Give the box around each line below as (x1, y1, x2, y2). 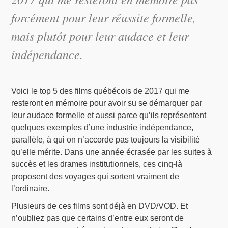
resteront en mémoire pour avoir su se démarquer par (11, 99, 203, 108)
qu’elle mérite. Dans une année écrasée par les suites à (11, 148, 212, 157)
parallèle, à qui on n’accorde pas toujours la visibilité (11, 135, 201, 145)
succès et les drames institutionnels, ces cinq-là (11, 160, 183, 169)
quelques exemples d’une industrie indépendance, (11, 123, 194, 132)
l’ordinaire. (11, 184, 50, 193)
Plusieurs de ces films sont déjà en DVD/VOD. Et (11, 202, 188, 211)
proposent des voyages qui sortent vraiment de (11, 172, 180, 181)
